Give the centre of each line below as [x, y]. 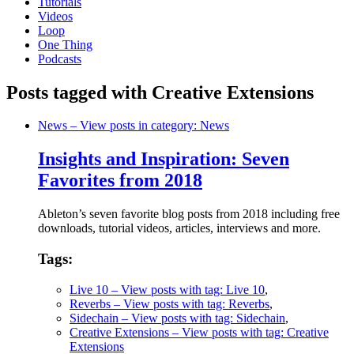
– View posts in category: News [148, 126]
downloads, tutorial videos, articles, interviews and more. [179, 228]
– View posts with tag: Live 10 [186, 289]
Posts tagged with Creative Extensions [160, 92]
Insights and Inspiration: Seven [164, 159]
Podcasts [60, 58]
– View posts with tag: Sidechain [202, 318]
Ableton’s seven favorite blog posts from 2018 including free [189, 214]
